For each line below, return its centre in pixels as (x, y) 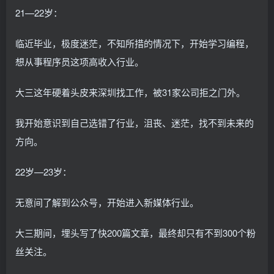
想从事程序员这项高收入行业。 (80, 61)
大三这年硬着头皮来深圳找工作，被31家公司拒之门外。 (130, 92)
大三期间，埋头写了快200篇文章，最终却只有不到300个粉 (135, 232)
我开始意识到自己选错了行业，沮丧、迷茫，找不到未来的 (135, 122)
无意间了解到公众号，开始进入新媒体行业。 (107, 202)
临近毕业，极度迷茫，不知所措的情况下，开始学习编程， (135, 43)
